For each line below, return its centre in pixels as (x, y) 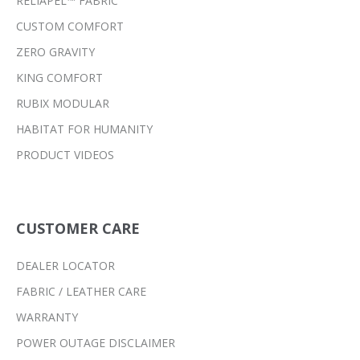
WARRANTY (47, 317)
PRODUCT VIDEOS (65, 155)
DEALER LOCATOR (65, 266)
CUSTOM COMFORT (70, 27)
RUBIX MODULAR (63, 104)
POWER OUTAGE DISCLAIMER (96, 343)
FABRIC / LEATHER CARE (81, 292)
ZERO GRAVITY (55, 52)
